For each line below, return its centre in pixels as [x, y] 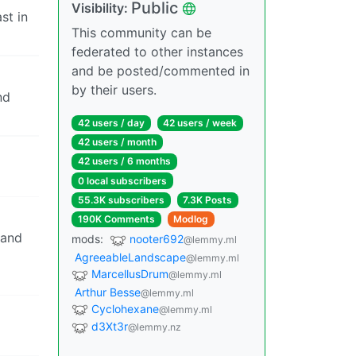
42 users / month [117, 142]
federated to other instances [157, 52]
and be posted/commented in [161, 71]
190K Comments [116, 219]
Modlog [191, 219]
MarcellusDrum [130, 273]
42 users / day [111, 123]
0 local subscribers [122, 180]
